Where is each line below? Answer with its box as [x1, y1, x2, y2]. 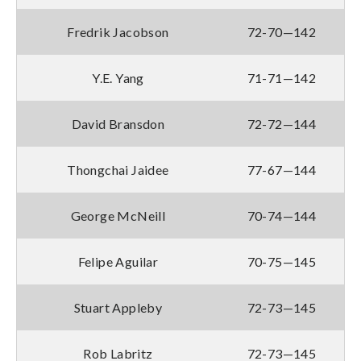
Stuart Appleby [73, 299, 163, 315]
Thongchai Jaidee [67, 161, 169, 177]
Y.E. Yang [92, 69, 144, 85]
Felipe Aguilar [77, 253, 159, 269]
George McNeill [70, 207, 166, 223]
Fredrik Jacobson [67, 23, 169, 39]
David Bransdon [71, 115, 165, 131]
